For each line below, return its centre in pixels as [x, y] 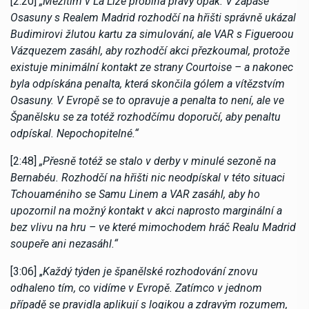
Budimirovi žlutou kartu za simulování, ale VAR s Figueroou [152, 34]
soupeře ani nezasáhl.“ [64, 244]
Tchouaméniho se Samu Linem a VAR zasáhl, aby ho [135, 195]
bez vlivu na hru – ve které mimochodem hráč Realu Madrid [153, 228]
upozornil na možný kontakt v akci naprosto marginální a [146, 211]
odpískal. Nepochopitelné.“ [74, 134]
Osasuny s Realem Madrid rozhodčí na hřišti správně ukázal [153, 18]
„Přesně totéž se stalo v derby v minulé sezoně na [158, 161]
